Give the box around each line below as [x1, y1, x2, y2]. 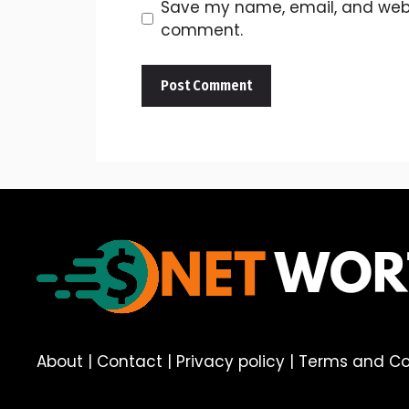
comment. [161, 18, 243, 41]
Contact [97, 351, 163, 373]
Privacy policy [176, 351, 285, 373]
